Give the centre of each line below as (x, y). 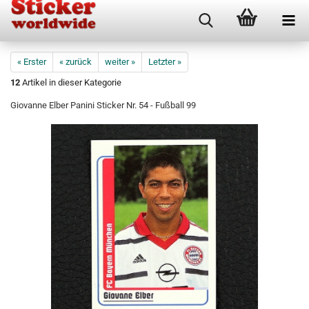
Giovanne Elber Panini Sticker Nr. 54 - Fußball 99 (103, 105)
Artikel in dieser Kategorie (71, 82)
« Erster (32, 62)
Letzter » (165, 62)
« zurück (76, 62)
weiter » (120, 62)
